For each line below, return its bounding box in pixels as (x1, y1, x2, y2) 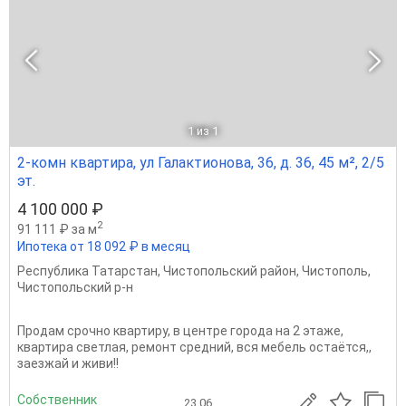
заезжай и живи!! (17, 356, 119, 372)
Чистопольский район (163, 264, 296, 279)
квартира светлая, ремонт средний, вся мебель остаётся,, (17, 340, 372, 355)
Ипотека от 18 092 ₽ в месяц (17, 239, 190, 255)
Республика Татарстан (17, 264, 158, 279)
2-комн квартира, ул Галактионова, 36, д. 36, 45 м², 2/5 (17, 153, 384, 171)
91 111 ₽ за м (17, 221, 97, 237)
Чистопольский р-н (17, 280, 133, 295)
